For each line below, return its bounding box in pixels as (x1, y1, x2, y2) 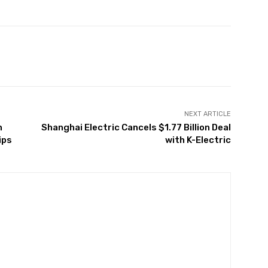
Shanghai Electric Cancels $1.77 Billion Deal (41, 122, 231, 133)
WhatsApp (149, 51, 185, 61)
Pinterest (69, 51, 101, 61)
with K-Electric (165, 135, 231, 146)
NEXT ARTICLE (184, 110, 231, 118)
